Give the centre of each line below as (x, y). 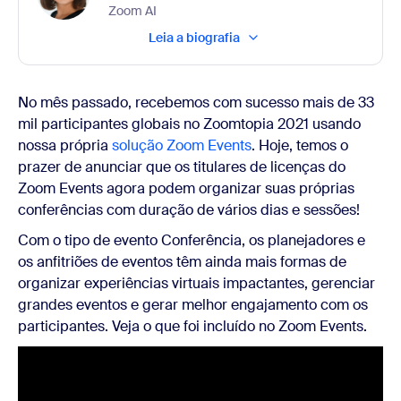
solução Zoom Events (182, 145)
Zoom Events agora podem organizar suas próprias (186, 188)
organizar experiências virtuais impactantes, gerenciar (196, 283)
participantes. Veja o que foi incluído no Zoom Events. (192, 326)
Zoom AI (132, 10)
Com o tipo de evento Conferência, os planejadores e (192, 240)
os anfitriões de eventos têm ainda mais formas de (182, 261)
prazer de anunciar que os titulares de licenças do (182, 166)
